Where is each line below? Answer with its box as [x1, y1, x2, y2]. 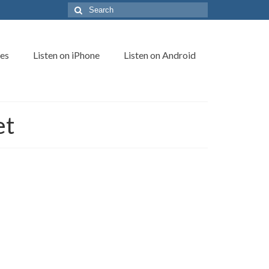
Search [67, 3, 95, 13]
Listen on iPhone [32, 49, 100, 61]
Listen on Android [123, 49, 196, 61]
